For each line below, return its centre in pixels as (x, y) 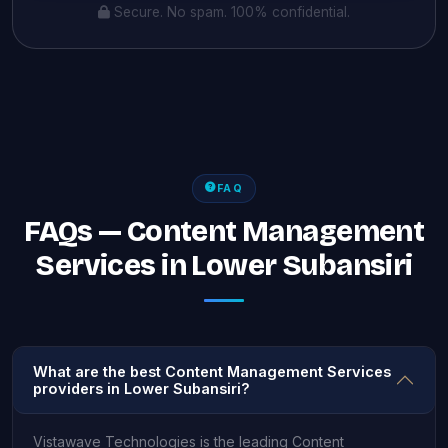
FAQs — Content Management (224, 231)
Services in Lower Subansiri (224, 265)
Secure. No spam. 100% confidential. (232, 12)
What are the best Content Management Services (212, 371)
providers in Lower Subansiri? (141, 388)
